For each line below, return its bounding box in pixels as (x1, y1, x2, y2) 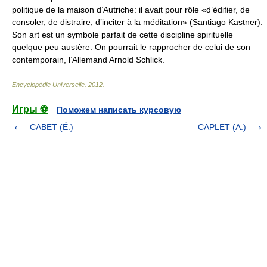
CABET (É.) (30, 122, 73, 132)
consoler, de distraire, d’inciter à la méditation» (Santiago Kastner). (12, 17, 263, 27)
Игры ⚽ (12, 104, 48, 115)
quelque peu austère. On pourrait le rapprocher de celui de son (12, 42, 250, 52)
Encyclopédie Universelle (12, 81, 85, 89)
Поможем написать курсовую (57, 105, 181, 115)
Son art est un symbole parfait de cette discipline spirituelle (12, 30, 233, 40)
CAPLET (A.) (198, 122, 246, 132)
